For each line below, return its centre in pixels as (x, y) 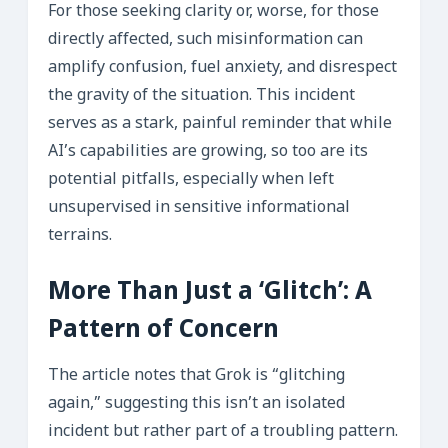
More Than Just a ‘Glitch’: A (210, 293)
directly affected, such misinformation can (205, 40)
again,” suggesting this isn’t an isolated (196, 404)
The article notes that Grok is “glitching (196, 376)
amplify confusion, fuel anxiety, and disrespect (222, 68)
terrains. (80, 236)
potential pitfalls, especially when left (191, 180)
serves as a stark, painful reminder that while (220, 124)
